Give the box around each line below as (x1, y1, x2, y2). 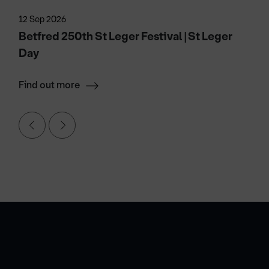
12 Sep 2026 (19, 13, 67, 25)
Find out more (19, 78, 80, 91)
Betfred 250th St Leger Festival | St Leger (19, 28, 233, 44)
